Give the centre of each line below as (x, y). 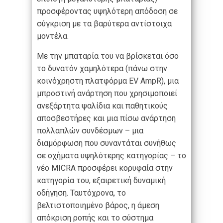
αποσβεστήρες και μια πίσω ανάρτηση (106, 118)
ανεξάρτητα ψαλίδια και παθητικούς (102, 106)
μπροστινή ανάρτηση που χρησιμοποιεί (107, 94)
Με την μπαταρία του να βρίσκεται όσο (108, 56)
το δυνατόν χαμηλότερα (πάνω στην (102, 69)
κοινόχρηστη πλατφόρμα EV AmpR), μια (108, 81)
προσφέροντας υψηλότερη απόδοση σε (107, 11)
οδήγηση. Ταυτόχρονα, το (81, 193)
